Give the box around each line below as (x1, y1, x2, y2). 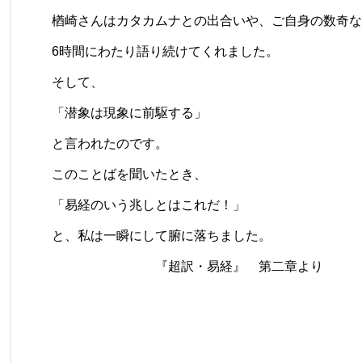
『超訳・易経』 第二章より (52, 259, 323, 273)
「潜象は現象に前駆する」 (52, 105, 207, 120)
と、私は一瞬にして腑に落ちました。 (52, 228, 271, 242)
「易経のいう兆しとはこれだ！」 (52, 197, 246, 212)
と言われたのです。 (52, 136, 168, 150)
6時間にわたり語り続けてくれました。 (52, 44, 279, 58)
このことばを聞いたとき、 (52, 166, 207, 181)
